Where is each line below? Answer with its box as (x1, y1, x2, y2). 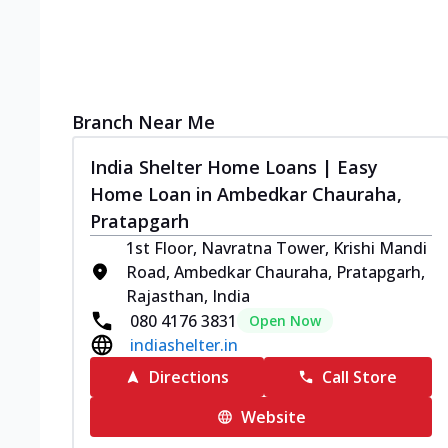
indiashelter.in (130, 334, 238, 356)
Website (240, 406, 306, 428)
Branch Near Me (72, 110, 215, 134)
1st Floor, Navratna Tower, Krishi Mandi (126, 237, 427, 259)
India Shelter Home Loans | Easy (90, 155, 378, 179)
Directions (148, 366, 229, 388)
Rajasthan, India (126, 285, 250, 307)
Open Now (249, 311, 321, 330)
